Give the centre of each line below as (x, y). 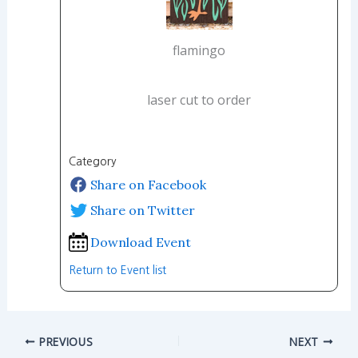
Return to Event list (117, 270)
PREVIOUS (64, 341)
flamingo (199, 50)
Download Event (140, 243)
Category (94, 162)
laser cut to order (199, 100)
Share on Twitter (142, 211)
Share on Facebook (148, 185)
